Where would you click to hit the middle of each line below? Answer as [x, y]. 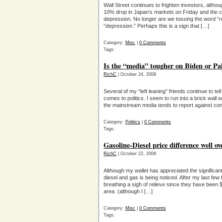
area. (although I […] [128, 191]
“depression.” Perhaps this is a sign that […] [156, 26]
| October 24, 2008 [136, 74]
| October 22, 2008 [136, 154]
